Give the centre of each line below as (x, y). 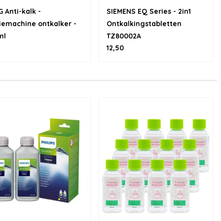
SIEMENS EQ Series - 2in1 (149, 11)
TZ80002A (124, 36)
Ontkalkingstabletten (144, 24)
